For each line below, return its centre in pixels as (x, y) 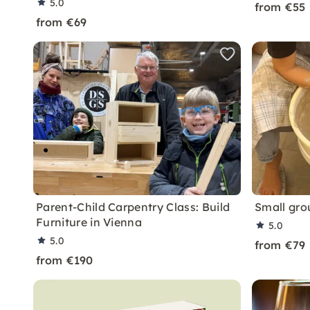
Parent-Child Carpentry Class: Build (133, 207)
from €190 (65, 260)
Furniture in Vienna (89, 222)
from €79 (280, 245)
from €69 (62, 22)
